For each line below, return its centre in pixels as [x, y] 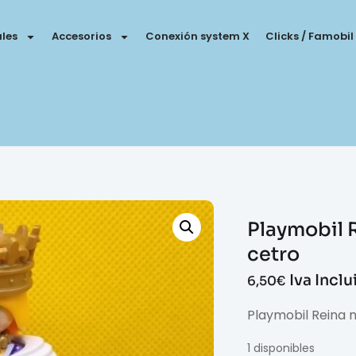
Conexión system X [198, 36]
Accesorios [82, 36]
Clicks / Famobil [310, 36]
